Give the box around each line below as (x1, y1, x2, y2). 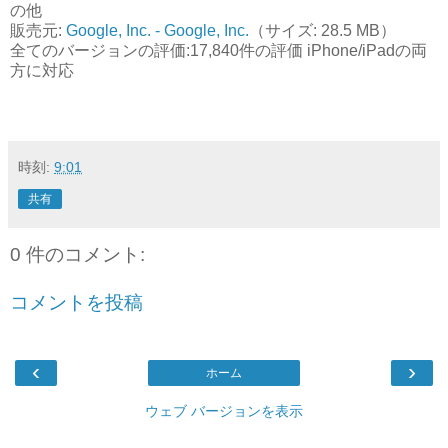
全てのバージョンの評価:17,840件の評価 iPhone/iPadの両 (10, 41, 427, 59)
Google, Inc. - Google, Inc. (66, 21, 249, 39)
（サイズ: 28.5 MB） (249, 21, 396, 39)
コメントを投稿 (10, 291, 143, 313)
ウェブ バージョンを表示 (145, 402, 303, 419)
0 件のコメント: (10, 243, 145, 265)
